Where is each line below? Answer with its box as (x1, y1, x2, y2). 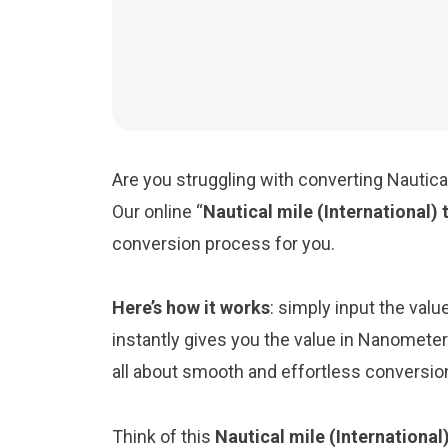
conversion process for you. (112, 232, 335, 254)
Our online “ (112, 200, 203, 222)
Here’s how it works (112, 297, 270, 319)
